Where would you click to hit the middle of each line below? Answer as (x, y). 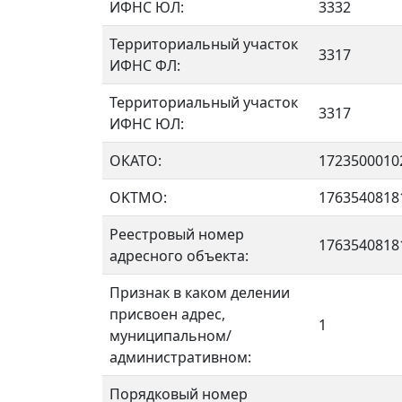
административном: (180, 357)
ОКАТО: (135, 161)
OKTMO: (138, 197)
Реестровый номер (177, 234)
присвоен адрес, (167, 314)
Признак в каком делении (200, 293)
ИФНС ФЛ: (145, 66)
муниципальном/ (170, 336)
